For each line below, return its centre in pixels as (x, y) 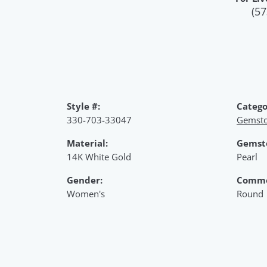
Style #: (83, 106)
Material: (87, 143)
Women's (86, 194)
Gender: (85, 180)
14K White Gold (99, 157)
